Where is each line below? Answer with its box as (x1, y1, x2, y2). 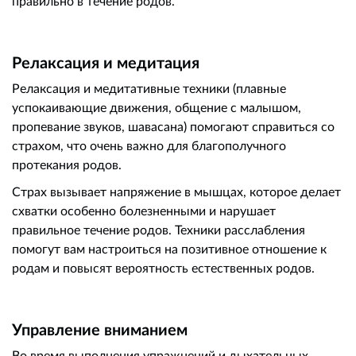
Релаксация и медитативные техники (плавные (12, 80, 286, 96)
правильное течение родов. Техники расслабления (12, 222, 305, 238)
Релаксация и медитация (12, 52, 199, 72)
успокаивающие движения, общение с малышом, (12, 99, 301, 115)
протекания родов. (12, 157, 125, 172)
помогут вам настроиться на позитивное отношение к (12, 241, 327, 257)
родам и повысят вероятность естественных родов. (12, 260, 315, 276)
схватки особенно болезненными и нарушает (12, 203, 276, 219)
